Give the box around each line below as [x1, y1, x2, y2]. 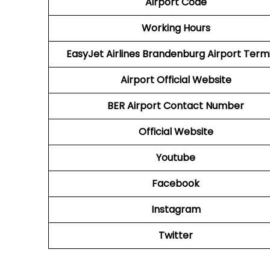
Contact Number [163, 99, 244, 113]
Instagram [151, 202, 201, 216]
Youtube [156, 151, 195, 165]
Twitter [159, 228, 193, 242]
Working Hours [141, 21, 210, 35]
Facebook [152, 177, 199, 190]
